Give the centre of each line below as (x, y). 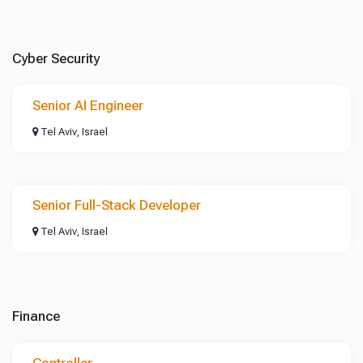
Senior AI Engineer (88, 105)
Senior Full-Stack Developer (117, 205)
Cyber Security (56, 58)
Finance (36, 316)
